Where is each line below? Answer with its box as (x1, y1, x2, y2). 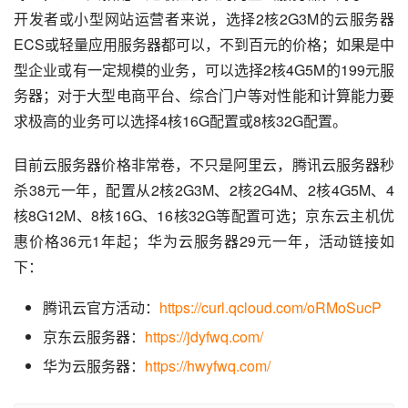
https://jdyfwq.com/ (145, 325, 263, 347)
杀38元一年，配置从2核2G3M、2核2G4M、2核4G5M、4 (14, 178, 394, 200)
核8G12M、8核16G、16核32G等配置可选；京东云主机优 (14, 204, 394, 226)
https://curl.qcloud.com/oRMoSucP (159, 296, 382, 318)
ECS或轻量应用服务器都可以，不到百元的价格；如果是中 (14, 33, 394, 55)
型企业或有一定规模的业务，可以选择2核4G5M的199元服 (14, 58, 394, 80)
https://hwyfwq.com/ (145, 354, 270, 376)
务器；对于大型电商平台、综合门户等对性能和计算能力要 (14, 84, 394, 106)
